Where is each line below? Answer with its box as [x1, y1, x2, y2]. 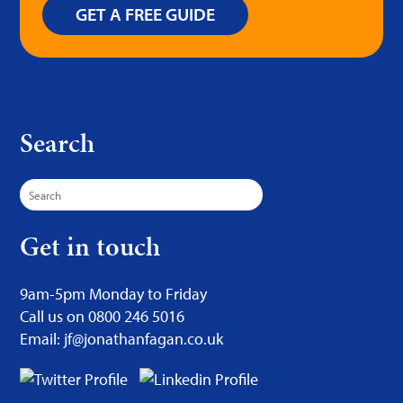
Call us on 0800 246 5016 [20, 306, 185, 327]
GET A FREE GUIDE [76, 3, 216, 25]
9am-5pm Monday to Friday [20, 283, 208, 304]
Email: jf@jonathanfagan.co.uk [20, 328, 224, 349]
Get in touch [20, 228, 161, 265]
